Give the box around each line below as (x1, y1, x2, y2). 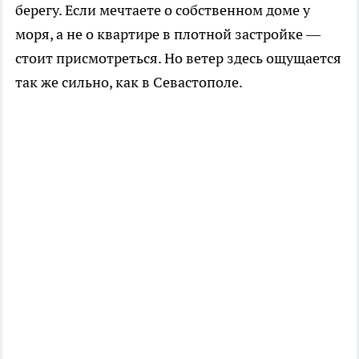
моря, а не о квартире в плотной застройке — (15, 24, 321, 43)
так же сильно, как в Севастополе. (15, 72, 243, 91)
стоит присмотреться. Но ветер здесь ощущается (15, 48, 341, 67)
